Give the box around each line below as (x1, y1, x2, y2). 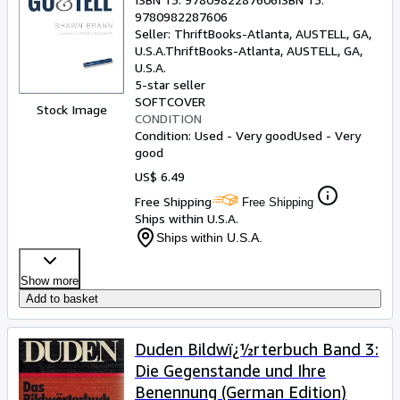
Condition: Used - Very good (135, 128, 294, 143)
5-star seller (135, 77, 205, 92)
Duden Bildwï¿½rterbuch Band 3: (135, 339, 379, 359)
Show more (21, 274, 79, 287)
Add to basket (26, 292, 98, 305)
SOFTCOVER (135, 94, 205, 109)
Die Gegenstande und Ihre (135, 361, 326, 380)
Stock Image (36, 102, 107, 117)
